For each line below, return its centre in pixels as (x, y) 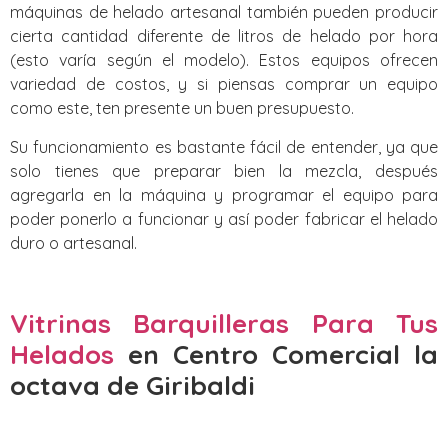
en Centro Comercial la (276, 354)
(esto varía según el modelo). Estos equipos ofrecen (224, 60)
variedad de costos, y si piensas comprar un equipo (224, 84)
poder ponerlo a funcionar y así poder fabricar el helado (224, 218)
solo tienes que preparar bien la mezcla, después (224, 170)
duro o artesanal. (73, 242)
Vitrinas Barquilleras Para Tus (224, 323)
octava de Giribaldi (132, 385)
